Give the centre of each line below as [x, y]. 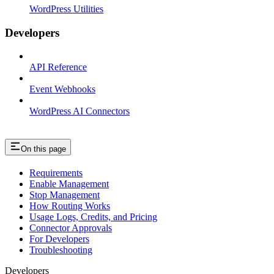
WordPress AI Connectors [80, 111]
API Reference [58, 67]
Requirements [56, 173]
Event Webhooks [62, 89]
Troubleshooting [61, 250]
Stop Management [65, 195]
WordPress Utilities [66, 9]
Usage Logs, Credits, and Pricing [93, 217]
